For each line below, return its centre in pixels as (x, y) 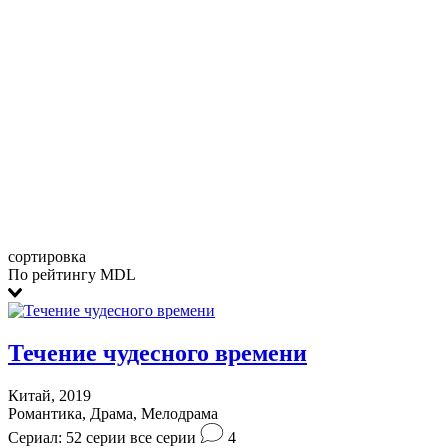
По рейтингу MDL (72, 274)
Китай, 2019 (49, 395)
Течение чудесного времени (157, 352)
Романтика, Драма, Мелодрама (113, 413)
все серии (163, 437)
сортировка (47, 256)
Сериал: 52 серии (67, 437)
